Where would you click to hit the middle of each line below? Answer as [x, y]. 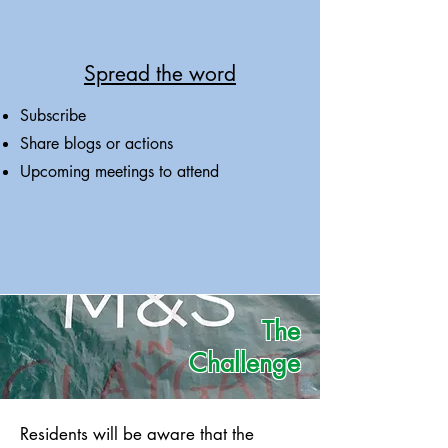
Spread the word [160, 73]
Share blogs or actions [96, 143]
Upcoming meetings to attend [119, 171]
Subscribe [55, 115]
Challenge [244, 363]
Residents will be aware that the [137, 434]
